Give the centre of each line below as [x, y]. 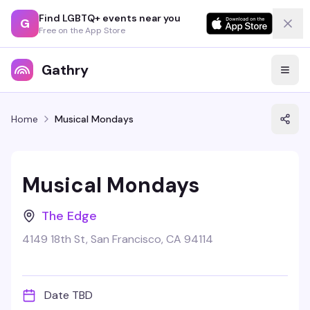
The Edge [69, 216]
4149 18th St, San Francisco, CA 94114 [118, 239]
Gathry [65, 70]
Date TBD [69, 295]
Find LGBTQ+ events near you [110, 18]
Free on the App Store [82, 30]
